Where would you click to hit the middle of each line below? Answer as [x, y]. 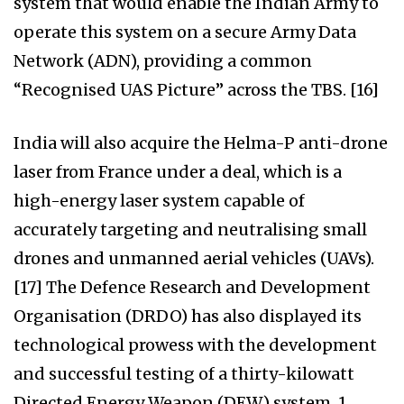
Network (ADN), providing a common [163, 61]
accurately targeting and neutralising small [190, 230]
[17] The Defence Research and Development [192, 288]
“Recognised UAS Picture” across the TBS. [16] [196, 90]
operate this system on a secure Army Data [185, 32]
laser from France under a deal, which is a [178, 172]
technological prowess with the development [195, 345]
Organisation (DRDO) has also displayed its [188, 317]
